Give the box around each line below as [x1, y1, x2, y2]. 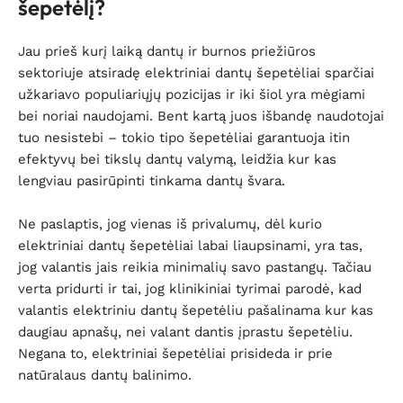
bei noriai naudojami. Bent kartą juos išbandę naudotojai [18, 108, 384, 124]
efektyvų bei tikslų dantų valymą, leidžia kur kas [18, 151, 336, 167]
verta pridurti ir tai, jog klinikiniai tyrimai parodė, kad [18, 281, 362, 297]
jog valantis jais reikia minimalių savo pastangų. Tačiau [18, 259, 372, 275]
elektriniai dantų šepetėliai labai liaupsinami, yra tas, [18, 237, 363, 254]
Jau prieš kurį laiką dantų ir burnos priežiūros [18, 43, 316, 59]
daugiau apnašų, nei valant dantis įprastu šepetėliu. [18, 324, 353, 340]
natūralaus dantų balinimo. [18, 367, 192, 383]
